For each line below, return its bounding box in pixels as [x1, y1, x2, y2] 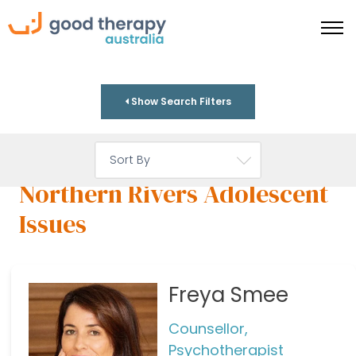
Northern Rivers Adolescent [19, 176, 328, 211]
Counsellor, [168, 318, 248, 339]
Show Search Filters [129, 95, 231, 108]
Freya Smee [168, 280, 288, 309]
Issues [19, 207, 87, 242]
